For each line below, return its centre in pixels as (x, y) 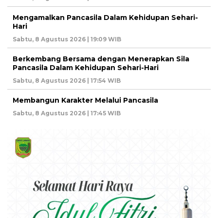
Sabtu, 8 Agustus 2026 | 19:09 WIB (67, 39)
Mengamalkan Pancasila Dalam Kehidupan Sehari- (105, 18)
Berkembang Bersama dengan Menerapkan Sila (101, 59)
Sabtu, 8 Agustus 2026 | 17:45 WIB (67, 113)
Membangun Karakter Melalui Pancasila (85, 100)
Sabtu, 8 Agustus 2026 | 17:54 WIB (67, 81)
